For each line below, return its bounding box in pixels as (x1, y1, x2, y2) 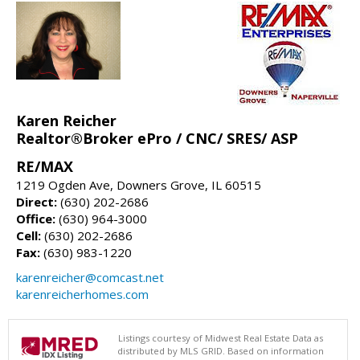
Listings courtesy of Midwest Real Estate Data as (118, 331, 323, 344)
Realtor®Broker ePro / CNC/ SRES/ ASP (16, 128, 298, 148)
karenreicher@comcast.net (16, 268, 164, 285)
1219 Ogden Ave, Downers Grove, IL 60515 (16, 176, 261, 193)
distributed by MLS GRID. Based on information (117, 344, 324, 357)
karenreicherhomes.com (16, 285, 149, 302)
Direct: (16, 193, 57, 210)
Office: (16, 210, 55, 227)
